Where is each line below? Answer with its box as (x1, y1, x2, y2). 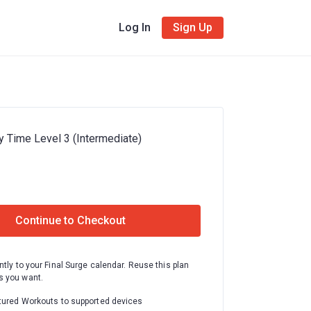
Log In (119, 21, 151, 34)
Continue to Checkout (15, 214, 126, 227)
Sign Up (173, 21, 212, 34)
